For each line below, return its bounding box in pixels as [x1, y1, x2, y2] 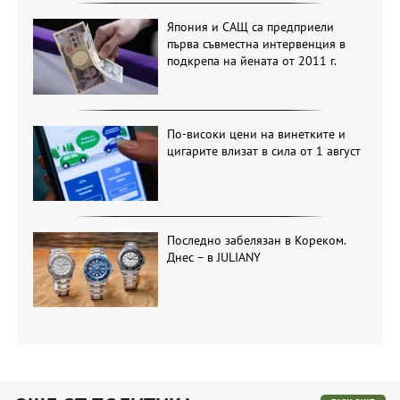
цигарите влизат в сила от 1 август [166, 142, 361, 159]
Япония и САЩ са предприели [166, 19, 334, 36]
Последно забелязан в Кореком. [166, 231, 346, 248]
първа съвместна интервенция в [166, 36, 346, 53]
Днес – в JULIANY [166, 248, 261, 265]
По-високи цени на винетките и [166, 125, 346, 142]
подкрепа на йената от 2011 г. [166, 53, 337, 70]
